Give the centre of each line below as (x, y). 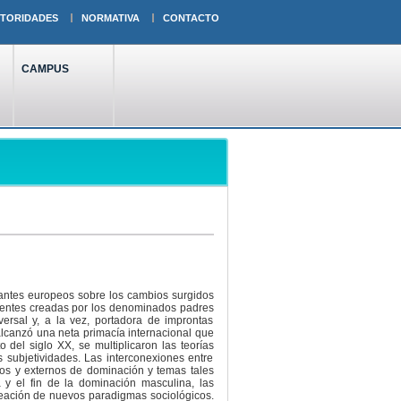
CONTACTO (191, 18)
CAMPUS (45, 69)
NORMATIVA (110, 18)
